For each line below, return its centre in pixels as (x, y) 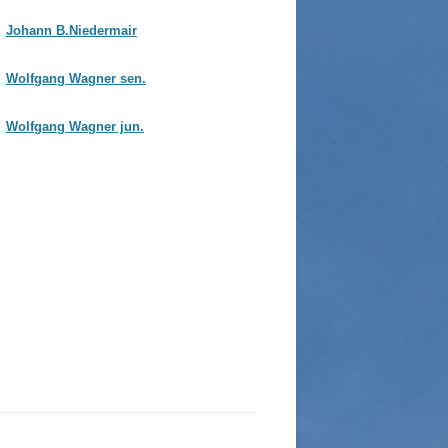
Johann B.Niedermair (71, 30)
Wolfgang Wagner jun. (75, 126)
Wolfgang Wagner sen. (76, 78)
